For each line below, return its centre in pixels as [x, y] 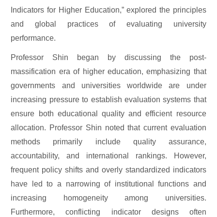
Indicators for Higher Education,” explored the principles [108, 10]
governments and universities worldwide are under [108, 86]
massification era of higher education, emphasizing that [108, 72]
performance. [33, 38]
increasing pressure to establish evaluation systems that [108, 100]
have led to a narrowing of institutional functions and [108, 184]
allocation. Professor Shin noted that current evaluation [108, 128]
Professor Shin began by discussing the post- [108, 58]
